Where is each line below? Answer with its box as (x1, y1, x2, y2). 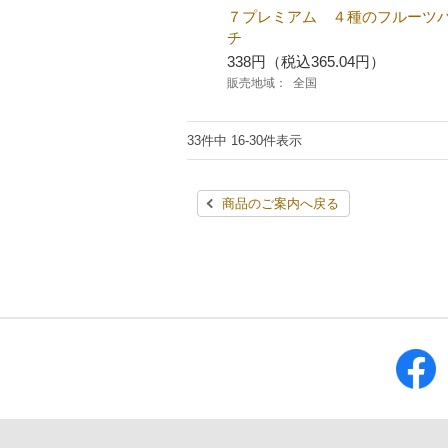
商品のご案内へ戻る (222, 196, 339, 211)
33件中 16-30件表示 (187, 133, 302, 148)
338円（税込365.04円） (227, 53, 385, 70)
